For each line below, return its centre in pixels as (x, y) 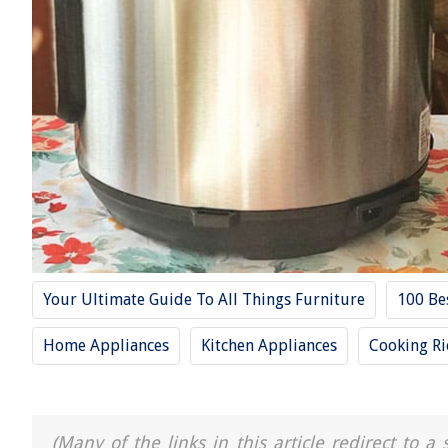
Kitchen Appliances (269, 345)
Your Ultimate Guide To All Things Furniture (204, 299)
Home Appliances (106, 345)
